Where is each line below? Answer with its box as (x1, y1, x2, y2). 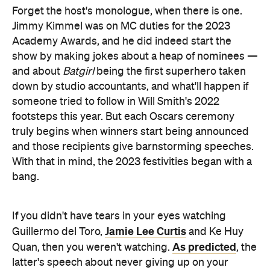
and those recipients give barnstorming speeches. (12, 141, 254, 152)
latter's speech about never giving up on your (12, 257, 228, 268)
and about (12, 66, 63, 77)
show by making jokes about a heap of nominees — (12, 51, 258, 62)
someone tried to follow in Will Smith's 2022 (12, 96, 219, 107)
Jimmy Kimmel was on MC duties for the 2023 (12, 20, 230, 32)
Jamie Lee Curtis (105, 225, 186, 237)
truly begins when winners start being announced (12, 126, 249, 137)
